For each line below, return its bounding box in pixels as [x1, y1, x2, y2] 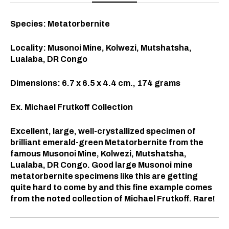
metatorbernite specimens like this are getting [10, 171, 198, 180]
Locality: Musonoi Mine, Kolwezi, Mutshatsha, [10, 43, 192, 52]
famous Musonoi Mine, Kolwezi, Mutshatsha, [10, 149, 187, 158]
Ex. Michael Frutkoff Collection [10, 102, 133, 111]
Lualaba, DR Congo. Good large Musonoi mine [10, 160, 193, 169]
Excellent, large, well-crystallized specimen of [10, 126, 196, 135]
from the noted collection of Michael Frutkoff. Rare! [10, 194, 217, 203]
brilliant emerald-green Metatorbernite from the [10, 138, 203, 147]
